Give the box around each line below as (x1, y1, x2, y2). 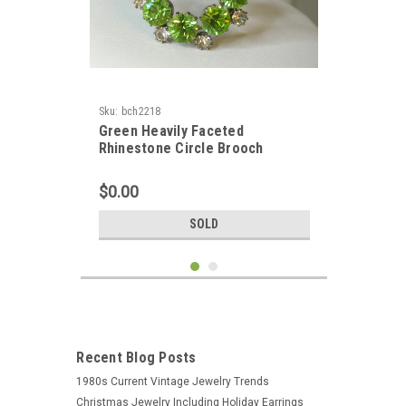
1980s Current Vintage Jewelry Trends (76, 375, 270, 388)
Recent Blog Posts (76, 349, 197, 366)
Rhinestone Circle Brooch (98, 140, 264, 157)
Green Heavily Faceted (98, 122, 244, 140)
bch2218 (121, 105, 161, 118)
